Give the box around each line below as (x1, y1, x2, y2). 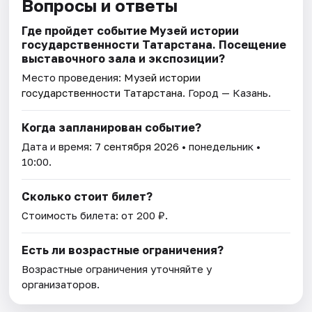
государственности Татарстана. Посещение (22, 37, 287, 52)
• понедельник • (179, 139, 261, 153)
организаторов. (22, 277, 100, 290)
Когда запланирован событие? (22, 120, 202, 134)
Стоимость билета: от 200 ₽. (22, 208, 169, 221)
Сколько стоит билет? (22, 189, 153, 203)
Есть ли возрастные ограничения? (22, 242, 224, 257)
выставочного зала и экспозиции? (22, 51, 226, 65)
